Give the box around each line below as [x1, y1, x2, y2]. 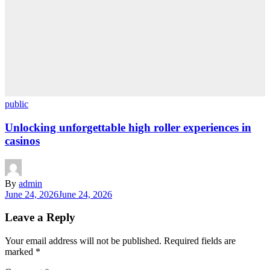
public [5, 99, 28, 110]
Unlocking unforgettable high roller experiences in [5, 121, 251, 134]
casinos [5, 134, 40, 147]
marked [5, 246, 36, 257]
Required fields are [164, 236, 236, 246]
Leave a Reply [5, 211, 75, 224]
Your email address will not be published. [5, 236, 162, 246]
